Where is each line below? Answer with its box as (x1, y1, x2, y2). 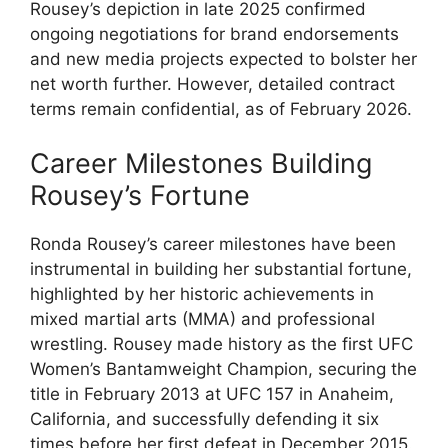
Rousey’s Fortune (30, 178, 250, 212)
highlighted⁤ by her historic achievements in (30, 283, 374, 304)
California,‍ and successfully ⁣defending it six (30, 408, 379, 429)
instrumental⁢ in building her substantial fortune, (30, 258, 412, 279)
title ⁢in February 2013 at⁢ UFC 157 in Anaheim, (30, 383, 394, 404)
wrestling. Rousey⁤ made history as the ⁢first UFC (30, 333, 413, 354)
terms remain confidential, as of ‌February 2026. (30, 99, 412, 119)
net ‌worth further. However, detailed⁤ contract (30, 74, 395, 94)
